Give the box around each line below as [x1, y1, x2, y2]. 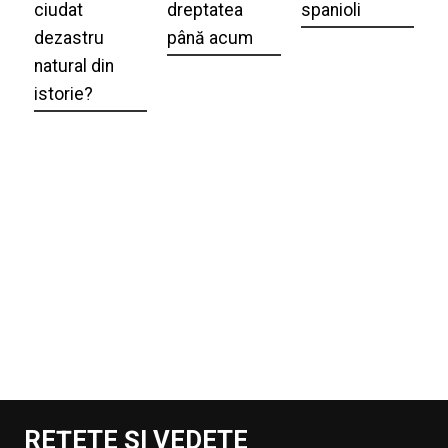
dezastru [33, 27, 104, 48]
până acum [167, 27, 254, 48]
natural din [33, 55, 114, 76]
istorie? [33, 83, 93, 104]
